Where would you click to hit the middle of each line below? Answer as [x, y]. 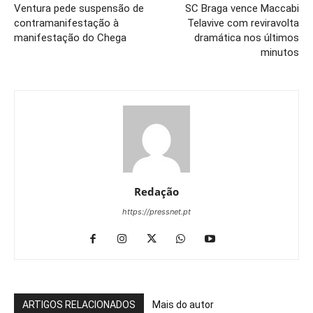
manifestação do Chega [70, 38]
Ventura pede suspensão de [79, 9]
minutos [280, 53]
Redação [156, 192]
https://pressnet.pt [156, 212]
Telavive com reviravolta [243, 23]
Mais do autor [183, 305]
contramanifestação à [66, 23]
